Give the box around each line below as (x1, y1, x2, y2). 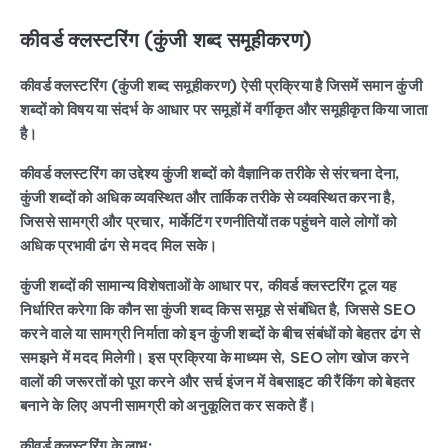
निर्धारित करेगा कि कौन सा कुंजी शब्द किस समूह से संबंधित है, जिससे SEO (20, 300, 417, 319)
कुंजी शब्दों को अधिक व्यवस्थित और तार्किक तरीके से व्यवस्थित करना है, (20, 188, 397, 207)
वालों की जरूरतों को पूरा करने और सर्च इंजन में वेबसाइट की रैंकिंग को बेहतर (20, 372, 416, 391)
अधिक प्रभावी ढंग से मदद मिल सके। (20, 236, 218, 255)
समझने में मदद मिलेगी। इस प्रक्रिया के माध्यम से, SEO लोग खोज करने (20, 348, 410, 367)
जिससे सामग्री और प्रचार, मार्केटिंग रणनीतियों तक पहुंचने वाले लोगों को (20, 212, 397, 231)
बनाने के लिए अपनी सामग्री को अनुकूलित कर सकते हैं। (20, 396, 317, 415)
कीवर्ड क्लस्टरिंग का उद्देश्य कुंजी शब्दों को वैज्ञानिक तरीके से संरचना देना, (20, 164, 401, 183)
